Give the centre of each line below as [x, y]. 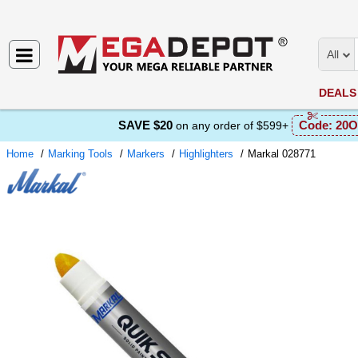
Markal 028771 [282, 154]
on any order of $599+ [232, 125]
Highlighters [206, 154]
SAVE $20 [145, 125]
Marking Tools [80, 154]
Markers [146, 154]
